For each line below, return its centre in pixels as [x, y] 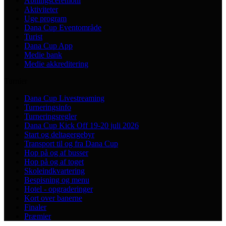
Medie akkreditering [56, 64]
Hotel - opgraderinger [59, 189]
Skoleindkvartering [54, 171]
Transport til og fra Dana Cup [71, 143]
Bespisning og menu [57, 180]
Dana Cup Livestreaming [64, 98]
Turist [33, 36]
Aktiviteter [41, 9]
